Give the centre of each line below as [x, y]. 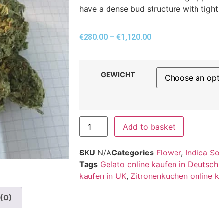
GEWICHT [118, 74]
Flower [169, 152]
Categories [133, 152]
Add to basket [149, 126]
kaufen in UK [103, 176]
